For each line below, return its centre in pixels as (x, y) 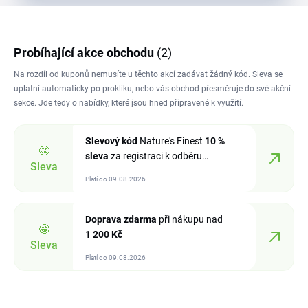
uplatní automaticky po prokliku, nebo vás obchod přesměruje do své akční (152, 89)
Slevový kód (111, 141)
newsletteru (110, 171)
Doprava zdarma (121, 219)
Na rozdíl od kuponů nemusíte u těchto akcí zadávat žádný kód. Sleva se (148, 74)
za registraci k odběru (155, 156)
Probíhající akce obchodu (85, 53)
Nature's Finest (171, 141)
